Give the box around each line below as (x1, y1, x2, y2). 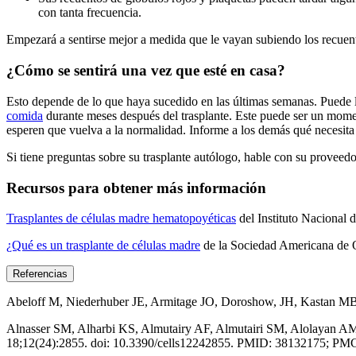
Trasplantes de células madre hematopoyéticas (6, 211, 236, 226)
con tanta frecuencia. (38, 6, 141, 20)
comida (6, 108, 43, 122)
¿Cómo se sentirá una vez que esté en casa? (6, 62, 285, 79)
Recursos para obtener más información (6, 179, 266, 196)
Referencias (13, 268, 68, 281)
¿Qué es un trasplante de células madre (6, 238, 200, 253)
